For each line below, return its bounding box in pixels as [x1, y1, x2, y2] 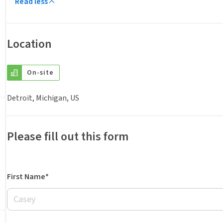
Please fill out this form [7, 128, 128, 145]
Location [7, 35, 52, 53]
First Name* [7, 171, 49, 182]
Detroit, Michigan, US [7, 93, 79, 104]
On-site [27, 68, 54, 78]
